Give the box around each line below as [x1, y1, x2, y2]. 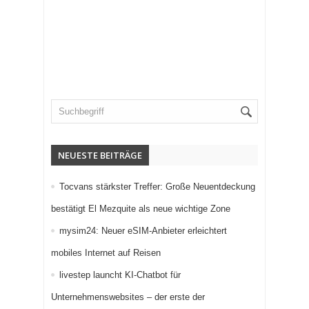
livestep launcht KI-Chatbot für [59, 270, 181, 281]
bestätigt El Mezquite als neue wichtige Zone [51, 203, 230, 215]
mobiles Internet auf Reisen [51, 248, 161, 259]
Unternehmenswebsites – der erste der [51, 292, 205, 303]
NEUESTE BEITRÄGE [58, 149, 142, 162]
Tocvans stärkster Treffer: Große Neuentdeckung [59, 181, 255, 192]
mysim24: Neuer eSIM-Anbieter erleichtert [59, 226, 227, 237]
